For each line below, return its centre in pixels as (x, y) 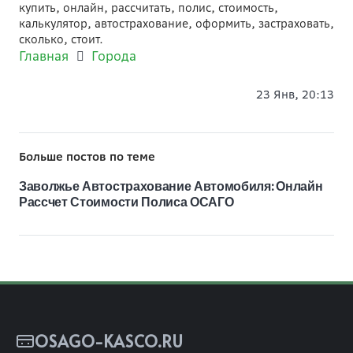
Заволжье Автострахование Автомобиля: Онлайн (171, 185)
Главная (44, 56)
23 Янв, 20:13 (295, 94)
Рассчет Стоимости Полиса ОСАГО (126, 201)
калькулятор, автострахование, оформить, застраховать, (176, 23)
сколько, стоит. (61, 39)
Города (114, 56)
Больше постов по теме (87, 156)
